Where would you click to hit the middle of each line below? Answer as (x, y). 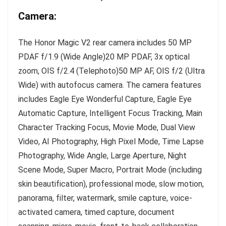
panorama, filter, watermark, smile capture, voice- (105, 198)
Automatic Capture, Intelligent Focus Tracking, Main (110, 113)
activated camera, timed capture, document (96, 212)
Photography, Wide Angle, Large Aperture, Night (102, 155)
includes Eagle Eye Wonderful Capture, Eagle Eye (105, 99)
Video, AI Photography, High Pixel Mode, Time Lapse (111, 141)
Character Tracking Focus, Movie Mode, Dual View (107, 127)
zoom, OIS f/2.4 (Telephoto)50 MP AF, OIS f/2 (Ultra (111, 71)
